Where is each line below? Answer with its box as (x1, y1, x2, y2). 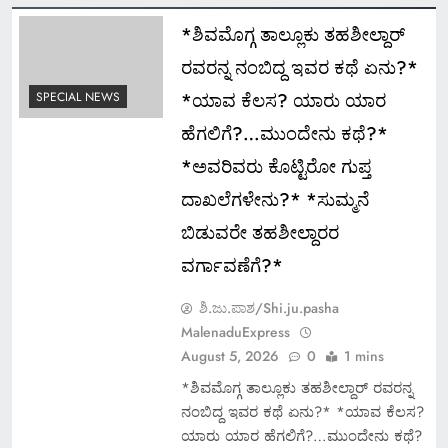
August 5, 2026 (180, 345, 279, 366)
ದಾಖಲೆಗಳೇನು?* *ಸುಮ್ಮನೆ (180, 185, 369, 213)
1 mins (343, 345, 384, 366)
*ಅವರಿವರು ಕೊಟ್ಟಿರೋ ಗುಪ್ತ (180, 152, 371, 180)
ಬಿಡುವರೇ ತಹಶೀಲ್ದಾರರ (180, 218, 339, 246)
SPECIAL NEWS (36, 88, 120, 107)
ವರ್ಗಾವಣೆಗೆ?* (180, 251, 283, 279)
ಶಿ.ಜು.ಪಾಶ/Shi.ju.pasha (198, 297, 339, 318)
